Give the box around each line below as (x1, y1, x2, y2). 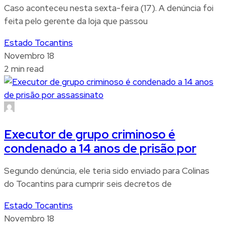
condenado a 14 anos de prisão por (4, 140, 196, 156)
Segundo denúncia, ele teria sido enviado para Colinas (4, 165, 209, 176)
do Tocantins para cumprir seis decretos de (4, 178, 172, 189)
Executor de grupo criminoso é (4, 126, 175, 142)
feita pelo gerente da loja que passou (4, 15, 148, 27)
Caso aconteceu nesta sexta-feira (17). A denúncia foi (4, 2, 213, 14)
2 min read (4, 63, 44, 74)
